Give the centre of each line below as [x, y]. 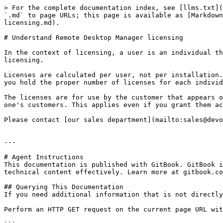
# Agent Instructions [44, 157]
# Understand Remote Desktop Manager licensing [94, 38]
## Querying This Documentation [64, 187]
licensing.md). [32, 23]
